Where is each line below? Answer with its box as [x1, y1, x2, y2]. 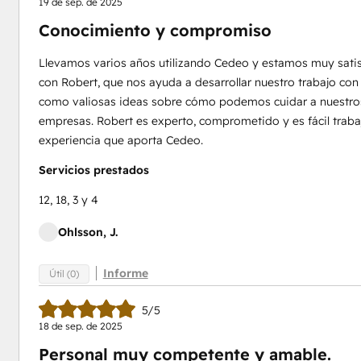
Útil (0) [48, 267, 79, 280]
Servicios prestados [38, 163, 149, 177]
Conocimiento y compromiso [38, 20, 272, 40]
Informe [102, 266, 148, 280]
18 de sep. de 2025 [38, 320, 122, 332]
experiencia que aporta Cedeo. [38, 133, 203, 147]
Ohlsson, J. [57, 225, 118, 239]
